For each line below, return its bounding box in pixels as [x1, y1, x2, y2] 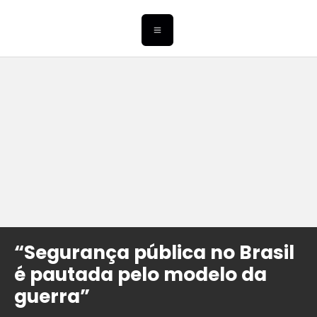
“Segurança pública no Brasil [14, 239, 294, 266]
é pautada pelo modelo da [14, 261, 267, 288]
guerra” [14, 283, 90, 310]
